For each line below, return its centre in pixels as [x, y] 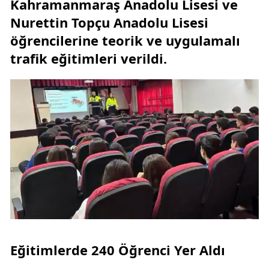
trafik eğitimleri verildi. [89, 59]
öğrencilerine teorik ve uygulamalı [125, 41]
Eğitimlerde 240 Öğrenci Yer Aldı [118, 250]
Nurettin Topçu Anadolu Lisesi [109, 23]
